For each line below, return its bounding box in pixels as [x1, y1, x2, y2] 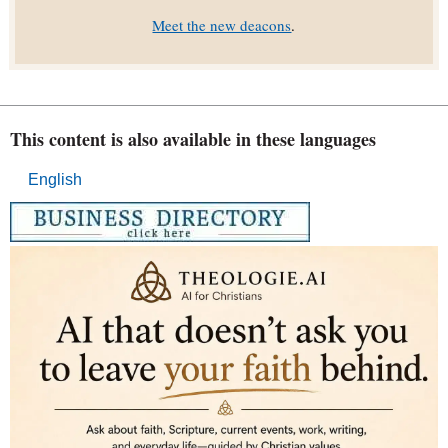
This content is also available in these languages [10, 126, 376, 153]
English [28, 170, 82, 188]
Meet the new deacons [152, 14, 292, 35]
